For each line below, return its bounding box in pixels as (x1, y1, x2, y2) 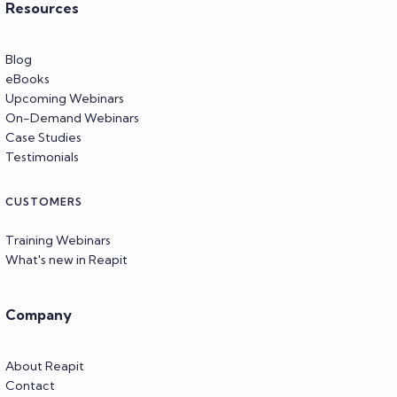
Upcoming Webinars (5, 90, 124, 106)
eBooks (5, 70, 50, 87)
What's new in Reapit (5, 251, 128, 268)
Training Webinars (5, 231, 111, 248)
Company (5, 305, 72, 323)
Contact (5, 377, 55, 393)
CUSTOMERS (5, 194, 82, 208)
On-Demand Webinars (5, 109, 139, 126)
